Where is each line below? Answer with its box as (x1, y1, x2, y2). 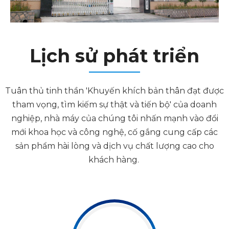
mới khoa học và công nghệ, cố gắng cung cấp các (11, 127, 218, 138)
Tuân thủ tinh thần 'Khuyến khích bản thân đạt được (5, 86, 224, 96)
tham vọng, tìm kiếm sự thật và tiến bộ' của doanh (12, 100, 217, 110)
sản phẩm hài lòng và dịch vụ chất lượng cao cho (15, 141, 214, 151)
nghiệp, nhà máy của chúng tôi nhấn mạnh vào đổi (11, 113, 218, 124)
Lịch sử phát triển (30, 44, 199, 67)
